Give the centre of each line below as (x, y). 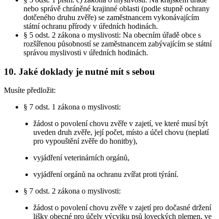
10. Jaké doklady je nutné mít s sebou (79, 71)
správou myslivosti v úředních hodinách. (86, 52)
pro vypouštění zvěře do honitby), (86, 141)
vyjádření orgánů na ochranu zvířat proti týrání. (106, 175)
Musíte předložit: (30, 90)
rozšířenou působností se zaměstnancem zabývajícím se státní (118, 44)
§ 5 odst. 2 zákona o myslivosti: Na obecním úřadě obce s (112, 35)
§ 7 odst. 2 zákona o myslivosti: (72, 191)
